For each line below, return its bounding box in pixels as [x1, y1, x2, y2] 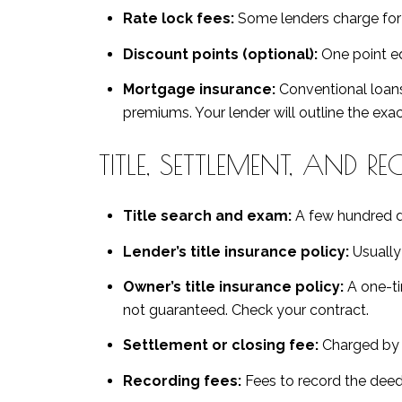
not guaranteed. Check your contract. [122, 301, 369, 319]
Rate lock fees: [122, 10, 234, 28]
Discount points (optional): [122, 45, 318, 63]
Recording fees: [122, 371, 241, 389]
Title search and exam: [122, 207, 292, 225]
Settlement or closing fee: [122, 336, 319, 354]
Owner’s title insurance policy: [122, 277, 344, 295]
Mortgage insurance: [122, 81, 275, 99]
